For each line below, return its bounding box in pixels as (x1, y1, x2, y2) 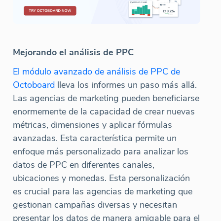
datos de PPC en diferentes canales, (13, 158, 154, 171)
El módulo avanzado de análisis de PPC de (13, 65, 180, 77)
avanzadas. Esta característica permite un (13, 132, 177, 144)
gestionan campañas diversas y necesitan (13, 198, 177, 211)
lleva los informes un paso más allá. (55, 78, 197, 91)
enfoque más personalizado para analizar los (13, 145, 188, 157)
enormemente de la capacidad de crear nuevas (13, 105, 195, 117)
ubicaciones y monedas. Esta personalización (13, 172, 190, 184)
